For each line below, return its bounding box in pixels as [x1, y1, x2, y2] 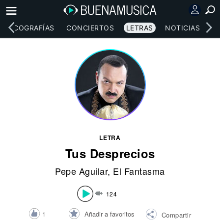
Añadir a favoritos [84, 209, 135, 219]
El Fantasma [113, 165, 165, 177]
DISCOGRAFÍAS [1, 23, 55, 32]
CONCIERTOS [66, 23, 114, 32]
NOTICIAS [165, 23, 200, 32]
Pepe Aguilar [55, 165, 108, 177]
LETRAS [126, 23, 153, 32]
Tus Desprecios [65, 145, 155, 162]
